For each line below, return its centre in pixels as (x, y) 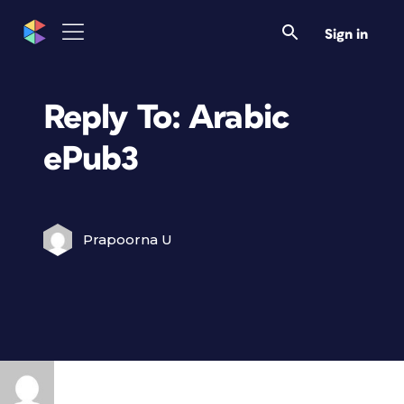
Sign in (346, 34)
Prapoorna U (128, 239)
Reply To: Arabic (166, 118)
